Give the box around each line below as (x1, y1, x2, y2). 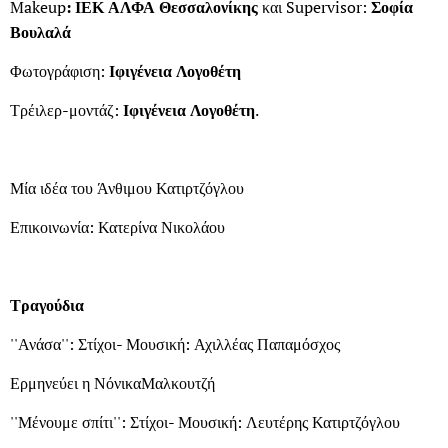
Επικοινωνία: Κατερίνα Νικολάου (10, 215, 225, 238)
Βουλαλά (10, 20, 71, 43)
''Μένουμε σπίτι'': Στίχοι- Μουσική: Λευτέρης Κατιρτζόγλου (10, 410, 400, 433)
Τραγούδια (10, 293, 84, 316)
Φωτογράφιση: (10, 59, 109, 82)
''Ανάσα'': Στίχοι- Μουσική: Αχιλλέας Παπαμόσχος (10, 332, 340, 355)
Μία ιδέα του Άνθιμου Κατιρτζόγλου (10, 176, 244, 199)
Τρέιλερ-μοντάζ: (10, 98, 123, 121)
